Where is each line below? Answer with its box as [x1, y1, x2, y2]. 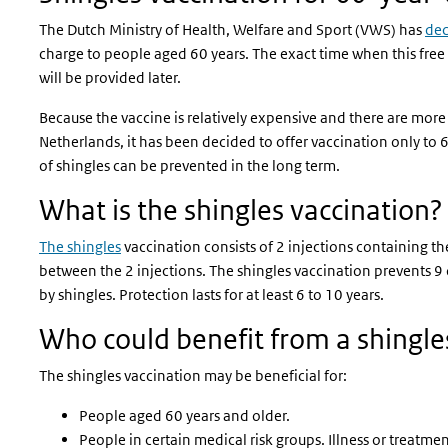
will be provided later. [39, 68, 181, 87]
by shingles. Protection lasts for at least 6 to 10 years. [39, 285, 384, 304]
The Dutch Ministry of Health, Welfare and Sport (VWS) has [39, 20, 425, 39]
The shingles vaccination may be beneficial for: [39, 366, 347, 385]
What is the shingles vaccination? [39, 193, 443, 227]
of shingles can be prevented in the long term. [39, 156, 340, 175]
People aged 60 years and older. [79, 406, 290, 425]
